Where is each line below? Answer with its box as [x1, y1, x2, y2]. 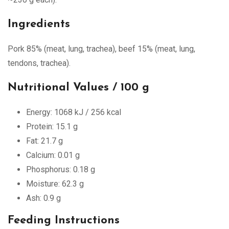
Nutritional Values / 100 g [8, 81, 149, 94]
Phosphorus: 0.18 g [26, 164, 95, 174]
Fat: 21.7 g [26, 135, 63, 146]
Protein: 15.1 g [26, 121, 78, 131]
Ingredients [8, 18, 70, 30]
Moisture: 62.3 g [26, 178, 84, 189]
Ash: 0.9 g [26, 193, 61, 203]
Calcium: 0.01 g [26, 150, 80, 160]
